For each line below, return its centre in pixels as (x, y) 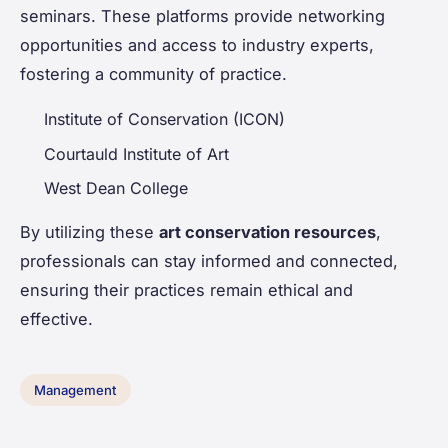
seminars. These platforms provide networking (202, 16)
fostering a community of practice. (153, 74)
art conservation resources (267, 232)
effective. (56, 319)
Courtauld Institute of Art (136, 153)
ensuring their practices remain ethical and (186, 290)
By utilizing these (89, 232)
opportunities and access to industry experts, (197, 45)
